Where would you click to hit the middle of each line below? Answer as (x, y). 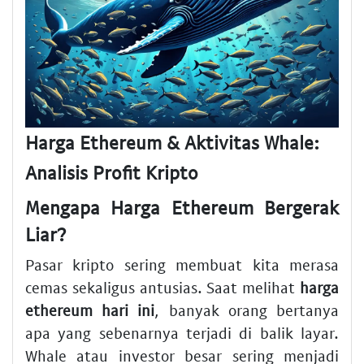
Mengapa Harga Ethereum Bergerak (182, 207)
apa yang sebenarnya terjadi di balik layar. (182, 333)
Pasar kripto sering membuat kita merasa (182, 265)
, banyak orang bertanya (247, 310)
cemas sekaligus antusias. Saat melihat (162, 288)
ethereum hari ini (90, 310)
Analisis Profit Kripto (112, 173)
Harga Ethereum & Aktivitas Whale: (172, 143)
